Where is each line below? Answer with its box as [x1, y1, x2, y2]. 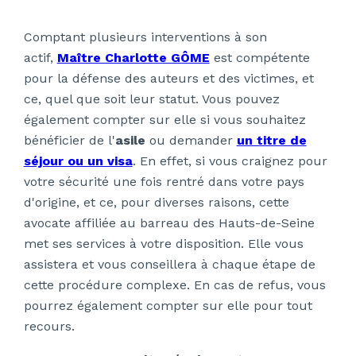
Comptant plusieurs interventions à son [23, 29, 267, 45]
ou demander [145, 133, 233, 149]
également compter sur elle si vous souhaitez [23, 112, 306, 128]
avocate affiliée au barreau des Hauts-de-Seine [23, 215, 315, 231]
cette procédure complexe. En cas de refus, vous [23, 277, 326, 293]
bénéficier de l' [23, 133, 115, 149]
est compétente [209, 50, 310, 66]
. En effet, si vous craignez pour [132, 153, 327, 169]
